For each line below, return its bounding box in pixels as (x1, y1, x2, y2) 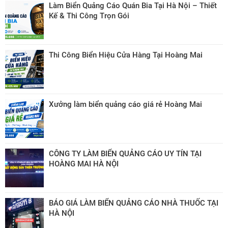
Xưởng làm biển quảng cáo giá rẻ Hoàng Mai (49, 99, 202, 109)
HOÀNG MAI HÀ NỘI (49, 159, 119, 168)
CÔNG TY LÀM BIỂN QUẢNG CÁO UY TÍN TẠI (49, 149, 202, 158)
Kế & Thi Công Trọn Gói (49, 11, 129, 20)
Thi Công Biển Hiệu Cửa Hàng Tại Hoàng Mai (49, 50, 203, 60)
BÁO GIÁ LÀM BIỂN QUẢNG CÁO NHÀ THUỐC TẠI (49, 198, 218, 208)
